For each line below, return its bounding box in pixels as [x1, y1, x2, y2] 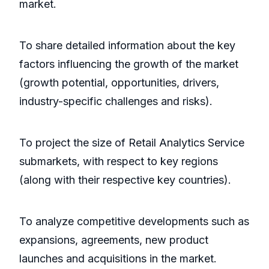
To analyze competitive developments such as [19, 215, 249, 228]
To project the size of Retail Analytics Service [19, 136, 244, 150]
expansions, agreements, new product [19, 234, 208, 247]
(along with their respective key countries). [19, 174, 231, 187]
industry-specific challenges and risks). [19, 95, 213, 108]
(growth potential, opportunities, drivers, [19, 76, 219, 89]
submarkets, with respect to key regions [19, 155, 218, 168]
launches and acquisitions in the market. [19, 252, 217, 265]
